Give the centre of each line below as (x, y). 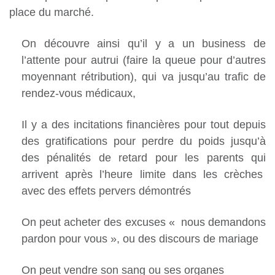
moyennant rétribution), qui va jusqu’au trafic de (144, 77)
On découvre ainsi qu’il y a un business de (144, 44)
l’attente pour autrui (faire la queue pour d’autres (144, 60)
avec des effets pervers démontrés (106, 191)
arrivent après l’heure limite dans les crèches (144, 175)
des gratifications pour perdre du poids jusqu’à (144, 141)
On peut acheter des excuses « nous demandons (144, 223)
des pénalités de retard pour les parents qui (144, 158)
